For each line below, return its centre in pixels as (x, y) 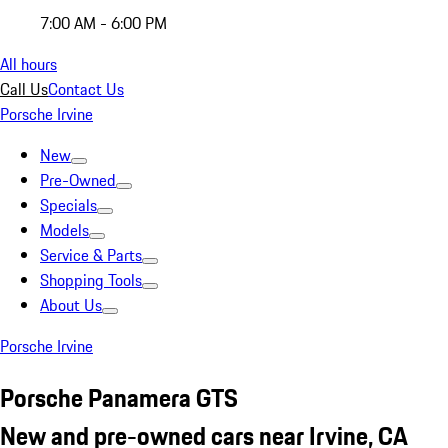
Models (64, 230)
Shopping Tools (91, 280)
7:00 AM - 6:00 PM (103, 23)
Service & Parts (91, 255)
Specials (68, 205)
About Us (71, 305)
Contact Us (86, 89)
